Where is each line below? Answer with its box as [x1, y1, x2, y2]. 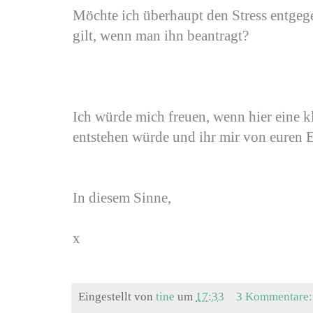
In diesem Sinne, [73, 189, 171, 207]
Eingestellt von [78, 289, 156, 304]
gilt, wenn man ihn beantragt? [73, 27, 249, 45]
